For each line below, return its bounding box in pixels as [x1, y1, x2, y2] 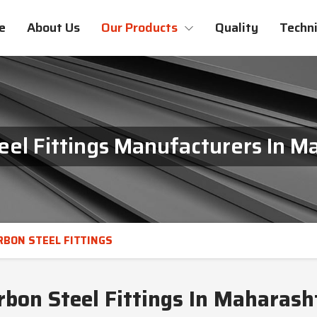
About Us [27, 18, 80, 38]
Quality [215, 18, 258, 38]
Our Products [101, 18, 180, 38]
